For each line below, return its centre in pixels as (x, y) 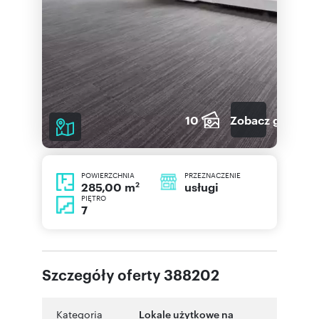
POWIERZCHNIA (108, 175)
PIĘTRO (94, 198)
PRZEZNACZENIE (213, 175)
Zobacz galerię (271, 120)
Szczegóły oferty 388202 (131, 274)
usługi (202, 187)
